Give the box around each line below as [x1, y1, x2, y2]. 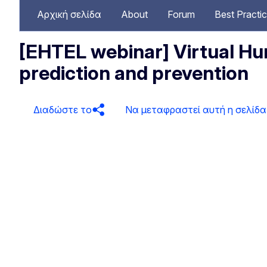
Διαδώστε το [33, 104, 92, 116]
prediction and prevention [19, 61, 249, 85]
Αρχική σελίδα [37, 8, 101, 20]
